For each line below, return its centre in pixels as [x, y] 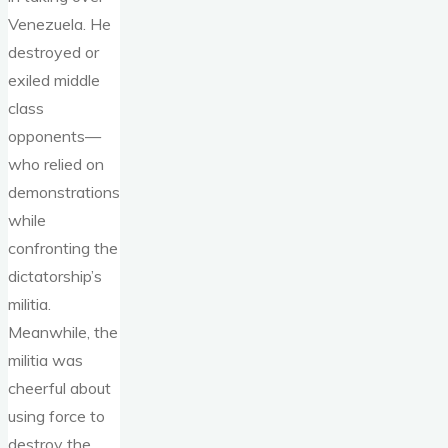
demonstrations [64, 191]
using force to [56, 415]
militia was [45, 359]
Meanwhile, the [63, 331]
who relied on [56, 163]
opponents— [54, 135]
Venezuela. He [59, 23]
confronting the [63, 247]
